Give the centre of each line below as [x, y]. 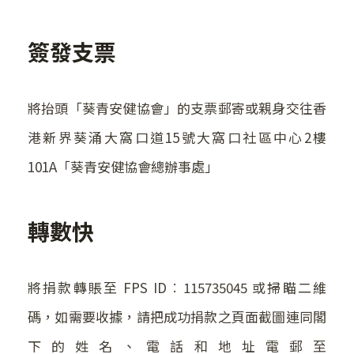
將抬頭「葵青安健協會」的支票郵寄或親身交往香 [177, 108]
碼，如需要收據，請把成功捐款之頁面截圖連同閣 [177, 317]
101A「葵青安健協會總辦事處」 [123, 167]
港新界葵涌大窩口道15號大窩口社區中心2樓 [177, 137]
